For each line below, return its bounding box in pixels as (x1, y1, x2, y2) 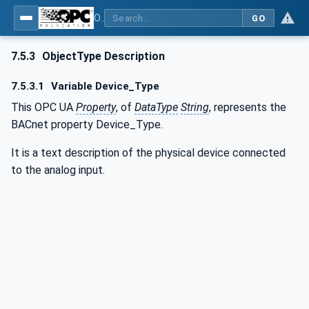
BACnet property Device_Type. (11, 117, 163, 131)
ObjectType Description (39, 50, 166, 63)
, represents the (209, 100, 286, 114)
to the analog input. (11, 163, 105, 177)
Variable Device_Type (48, 80, 160, 93)
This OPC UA (11, 100, 76, 114)
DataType (134, 100, 178, 114)
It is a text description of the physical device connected (11, 146, 286, 159)
